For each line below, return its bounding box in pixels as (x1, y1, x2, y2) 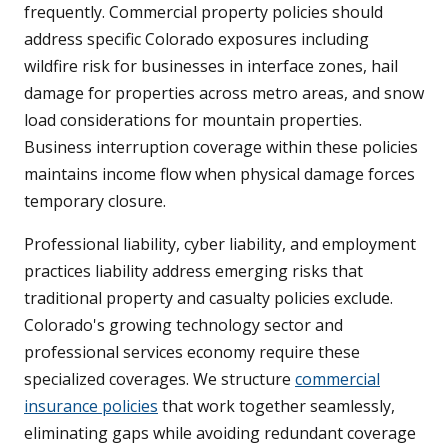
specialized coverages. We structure (24, 368, 295, 391)
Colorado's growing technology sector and (24, 314, 343, 337)
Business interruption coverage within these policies (24, 136, 418, 159)
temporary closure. (24, 190, 166, 213)
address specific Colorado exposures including (24, 28, 369, 51)
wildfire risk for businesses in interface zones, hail (24, 55, 398, 78)
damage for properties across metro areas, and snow (24, 82, 424, 105)
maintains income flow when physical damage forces (24, 163, 415, 186)
